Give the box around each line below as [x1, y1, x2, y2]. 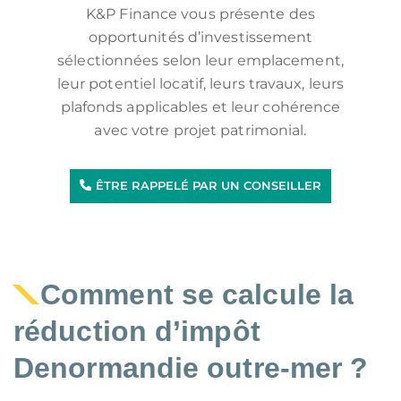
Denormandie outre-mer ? [13, 352, 369, 384]
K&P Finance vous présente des [86, 5, 315, 22]
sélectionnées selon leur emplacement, [57, 52, 344, 69]
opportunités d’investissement [88, 29, 313, 46]
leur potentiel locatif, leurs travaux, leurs [56, 75, 345, 92]
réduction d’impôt [13, 315, 260, 347]
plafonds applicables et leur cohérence [60, 98, 341, 115]
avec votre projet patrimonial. [94, 122, 307, 139]
